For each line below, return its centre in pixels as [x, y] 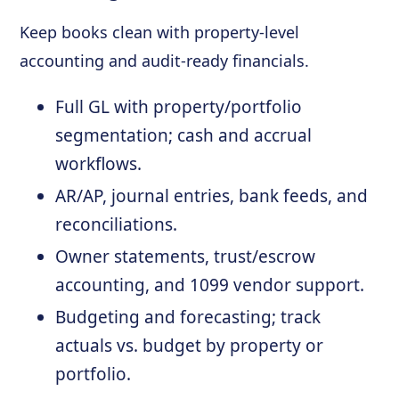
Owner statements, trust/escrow [186, 256]
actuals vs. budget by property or [190, 346]
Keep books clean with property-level [160, 32]
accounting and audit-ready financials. [165, 61]
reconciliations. [117, 224]
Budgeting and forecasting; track [188, 317]
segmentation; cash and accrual [184, 135]
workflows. [99, 164]
